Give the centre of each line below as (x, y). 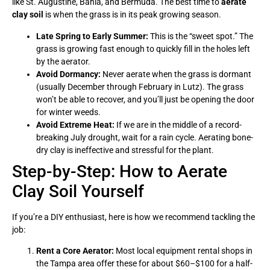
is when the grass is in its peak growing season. (132, 15)
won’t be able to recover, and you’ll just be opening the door (145, 99)
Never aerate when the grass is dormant (176, 74)
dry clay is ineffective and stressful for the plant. (125, 150)
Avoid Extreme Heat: (75, 124)
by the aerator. (63, 61)
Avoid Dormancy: (68, 74)
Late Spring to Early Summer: (92, 36)
